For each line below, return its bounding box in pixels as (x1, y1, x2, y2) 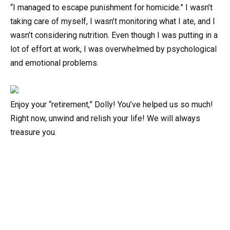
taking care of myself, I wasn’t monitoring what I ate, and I (10, 16, 215, 26)
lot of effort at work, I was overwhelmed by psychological (10, 44, 217, 54)
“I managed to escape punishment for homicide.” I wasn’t (10, 2, 213, 12)
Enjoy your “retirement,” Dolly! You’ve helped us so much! (10, 99, 213, 109)
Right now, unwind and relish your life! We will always (10, 113, 200, 123)
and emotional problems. (10, 57, 99, 68)
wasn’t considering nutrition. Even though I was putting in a (10, 30, 218, 40)
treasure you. (10, 127, 56, 137)
